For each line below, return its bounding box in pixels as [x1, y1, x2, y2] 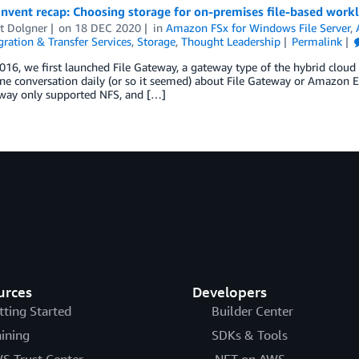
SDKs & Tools [211, 327, 288, 344]
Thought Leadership [180, 34, 280, 48]
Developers [192, 283, 267, 301]
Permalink [292, 34, 343, 48]
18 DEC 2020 [75, 21, 142, 34]
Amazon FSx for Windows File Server [166, 21, 351, 34]
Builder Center [211, 303, 293, 320]
